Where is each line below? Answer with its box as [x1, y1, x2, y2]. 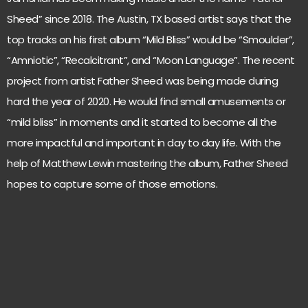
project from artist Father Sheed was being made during [7, 74, 278, 88]
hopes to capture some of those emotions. [7, 177, 217, 191]
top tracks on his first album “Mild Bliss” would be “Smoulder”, [7, 32, 294, 47]
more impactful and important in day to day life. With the [7, 135, 281, 150]
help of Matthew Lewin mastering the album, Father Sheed [7, 156, 288, 170]
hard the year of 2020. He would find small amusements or [7, 94, 285, 109]
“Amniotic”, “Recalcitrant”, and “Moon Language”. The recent [7, 53, 295, 67]
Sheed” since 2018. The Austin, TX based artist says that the [7, 12, 291, 26]
